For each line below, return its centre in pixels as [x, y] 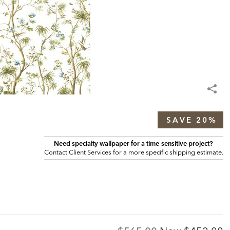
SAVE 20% [191, 120]
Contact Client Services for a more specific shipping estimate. [133, 152]
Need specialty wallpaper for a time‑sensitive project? [134, 143]
